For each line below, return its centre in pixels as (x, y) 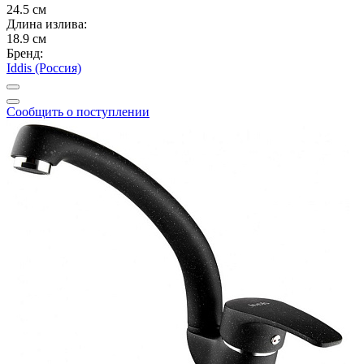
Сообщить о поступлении (78, 111)
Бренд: (25, 53)
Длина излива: (47, 24)
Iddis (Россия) (44, 67)
